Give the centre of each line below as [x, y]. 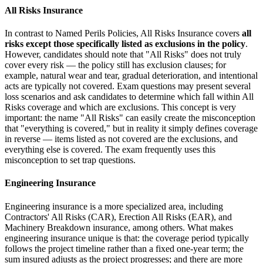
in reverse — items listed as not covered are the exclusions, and [121, 139]
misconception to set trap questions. [70, 160]
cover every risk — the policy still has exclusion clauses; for [115, 65]
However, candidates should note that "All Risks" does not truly [123, 54]
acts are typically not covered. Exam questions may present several [128, 86]
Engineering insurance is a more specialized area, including [114, 206]
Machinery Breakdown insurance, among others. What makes [119, 227]
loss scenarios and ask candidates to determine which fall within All [129, 96]
